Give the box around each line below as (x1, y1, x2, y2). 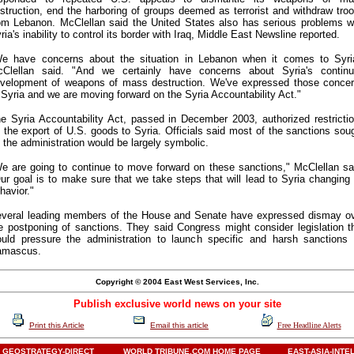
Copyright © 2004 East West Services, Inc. (95, 277, 259, 286)
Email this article (150, 321, 209, 330)
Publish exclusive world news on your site (73, 298, 281, 310)
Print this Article (28, 321, 85, 330)
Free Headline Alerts (277, 321, 341, 330)
